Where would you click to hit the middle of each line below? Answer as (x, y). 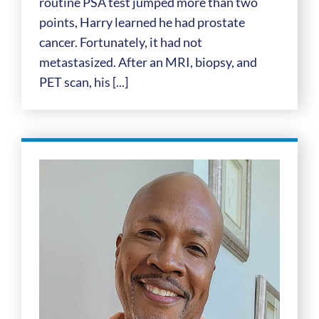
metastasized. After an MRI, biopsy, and (148, 62)
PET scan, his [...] (83, 82)
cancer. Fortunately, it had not (120, 42)
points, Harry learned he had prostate (142, 22)
